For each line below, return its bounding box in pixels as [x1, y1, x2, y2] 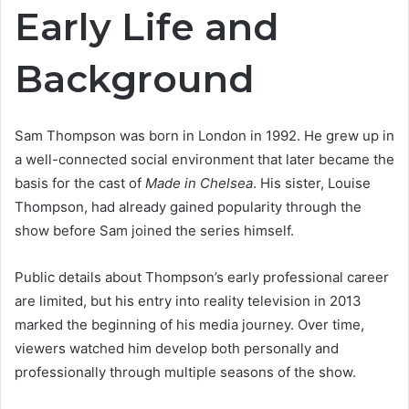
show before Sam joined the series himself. [15, 221, 294, 239]
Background [15, 56, 255, 102]
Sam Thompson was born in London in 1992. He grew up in [15, 126, 394, 144]
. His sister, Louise [253, 173, 371, 192]
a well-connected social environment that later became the [15, 150, 394, 168]
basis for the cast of [15, 173, 145, 192]
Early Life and [15, 4, 279, 50]
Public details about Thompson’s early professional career [15, 267, 389, 286]
